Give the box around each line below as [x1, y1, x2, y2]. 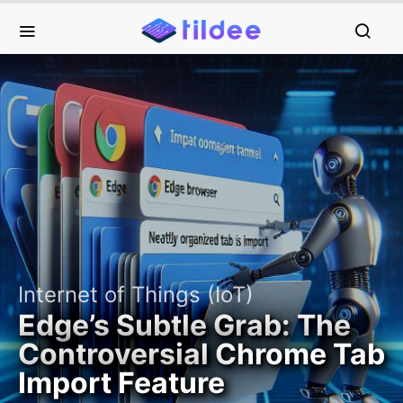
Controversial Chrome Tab [18, 336, 385, 372]
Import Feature [18, 365, 225, 400]
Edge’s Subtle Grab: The [18, 308, 351, 343]
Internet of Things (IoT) [18, 282, 254, 308]
